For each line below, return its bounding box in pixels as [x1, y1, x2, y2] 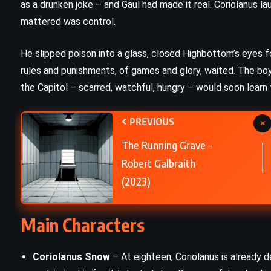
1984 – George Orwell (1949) [79, 36, 241, 53]
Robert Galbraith [122, 156, 195, 171]
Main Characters [21, 214, 145, 237]
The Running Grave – [122, 138, 212, 152]
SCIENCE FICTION [123, 10, 196, 21]
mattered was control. [21, 16, 116, 28]
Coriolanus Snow [33, 251, 110, 263]
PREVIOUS [128, 116, 174, 128]
